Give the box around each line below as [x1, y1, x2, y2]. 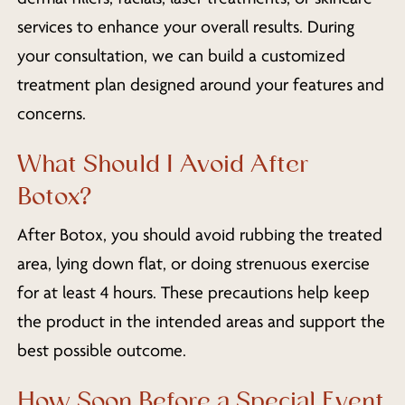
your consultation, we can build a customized [16, 46, 345, 67]
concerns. [16, 104, 86, 125]
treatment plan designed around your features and [16, 75, 384, 96]
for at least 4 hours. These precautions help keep [16, 282, 370, 303]
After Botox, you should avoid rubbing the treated [16, 224, 382, 245]
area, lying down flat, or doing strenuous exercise [16, 253, 370, 274]
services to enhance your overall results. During [16, 17, 354, 38]
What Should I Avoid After [16, 146, 308, 182]
